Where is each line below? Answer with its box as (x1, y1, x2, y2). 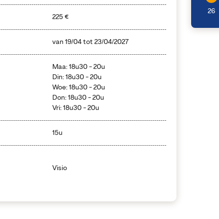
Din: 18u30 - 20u (52, 74, 102, 81)
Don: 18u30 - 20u (52, 94, 105, 101)
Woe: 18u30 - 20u (52, 84, 106, 91)
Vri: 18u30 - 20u (52, 105, 100, 111)
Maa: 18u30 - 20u (52, 64, 106, 70)
